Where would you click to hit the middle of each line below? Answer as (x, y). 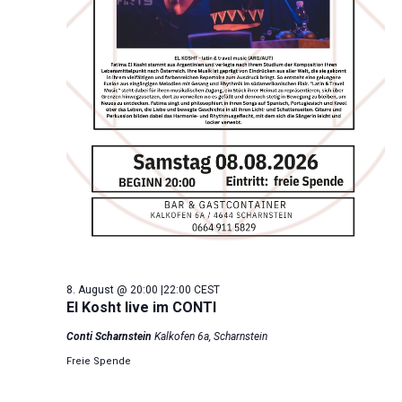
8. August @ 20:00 (112, 290)
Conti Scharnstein (110, 337)
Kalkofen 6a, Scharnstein (210, 337)
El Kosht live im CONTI (141, 308)
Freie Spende (98, 362)
